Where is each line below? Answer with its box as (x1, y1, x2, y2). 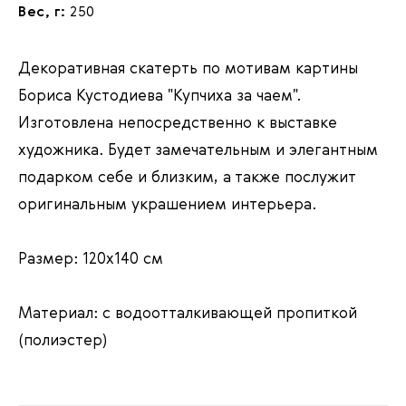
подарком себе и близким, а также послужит (18, 170, 355, 187)
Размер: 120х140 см (18, 252, 163, 268)
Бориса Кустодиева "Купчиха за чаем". (18, 89, 301, 105)
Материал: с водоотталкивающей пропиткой (18, 306, 357, 323)
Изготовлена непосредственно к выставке (18, 116, 337, 132)
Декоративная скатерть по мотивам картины (18, 62, 358, 78)
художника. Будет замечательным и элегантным (18, 143, 378, 159)
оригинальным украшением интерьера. (18, 198, 316, 214)
